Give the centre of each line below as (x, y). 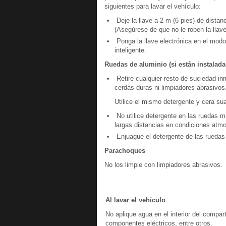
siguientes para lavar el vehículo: (153, 6)
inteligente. (130, 50)
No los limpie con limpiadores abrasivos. (163, 165)
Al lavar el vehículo (135, 200)
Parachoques (125, 151)
